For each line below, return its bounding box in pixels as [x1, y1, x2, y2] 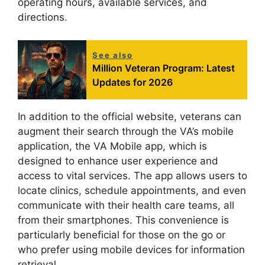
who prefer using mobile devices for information [18, 243, 245, 256]
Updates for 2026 [92, 76, 173, 88]
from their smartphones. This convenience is [18, 214, 229, 226]
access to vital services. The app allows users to [18, 169, 247, 182]
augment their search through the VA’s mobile [18, 125, 234, 137]
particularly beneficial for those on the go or [18, 228, 225, 241]
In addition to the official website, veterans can [18, 110, 241, 122]
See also [92, 50, 133, 60]
